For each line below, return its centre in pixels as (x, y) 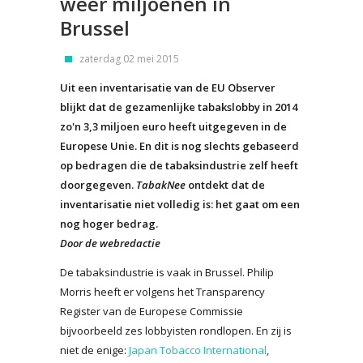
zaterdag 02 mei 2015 (129, 58)
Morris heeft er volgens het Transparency (162, 291)
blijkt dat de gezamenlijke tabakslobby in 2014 (179, 107)
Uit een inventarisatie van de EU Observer (168, 87)
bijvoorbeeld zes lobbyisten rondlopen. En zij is (176, 330)
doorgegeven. (98, 184)
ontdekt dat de (225, 184)
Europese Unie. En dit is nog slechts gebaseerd (179, 145)
